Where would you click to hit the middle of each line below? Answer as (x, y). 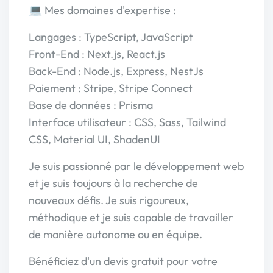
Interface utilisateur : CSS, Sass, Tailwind (127, 122)
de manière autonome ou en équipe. (115, 234)
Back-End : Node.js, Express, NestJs (116, 71)
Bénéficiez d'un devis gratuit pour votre (123, 261)
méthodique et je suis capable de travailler (131, 217)
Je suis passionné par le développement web (136, 166)
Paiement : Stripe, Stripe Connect (111, 88)
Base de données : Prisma (91, 105)
